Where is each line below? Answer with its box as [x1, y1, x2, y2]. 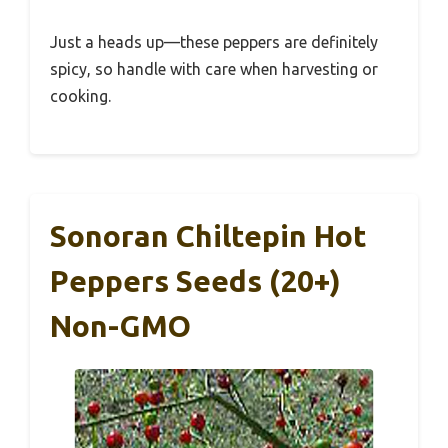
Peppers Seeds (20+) [50, 264, 341, 299]
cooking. [50, 87, 111, 106]
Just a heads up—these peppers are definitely [50, 33, 378, 52]
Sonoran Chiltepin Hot [50, 219, 367, 254]
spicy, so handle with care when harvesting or [50, 60, 378, 79]
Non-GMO [50, 309, 191, 344]
